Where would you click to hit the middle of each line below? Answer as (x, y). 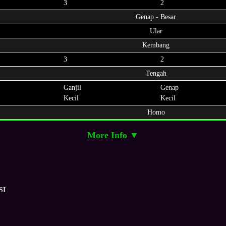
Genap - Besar (156, 17)
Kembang (156, 45)
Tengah (156, 73)
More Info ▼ (113, 135)
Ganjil (72, 88)
